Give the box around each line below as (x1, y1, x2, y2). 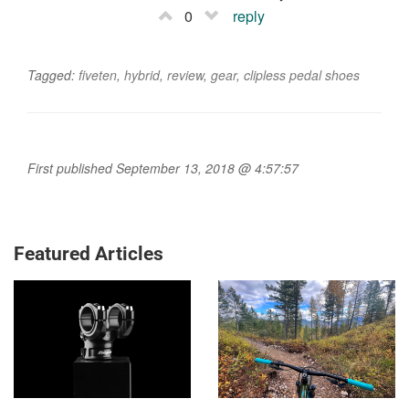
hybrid (124, 65, 160, 84)
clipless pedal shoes (244, 65, 360, 84)
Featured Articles (14, 242, 163, 265)
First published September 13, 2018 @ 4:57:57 (27, 158, 299, 177)
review (167, 65, 204, 84)
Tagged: (27, 65, 79, 84)
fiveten (79, 65, 117, 84)
